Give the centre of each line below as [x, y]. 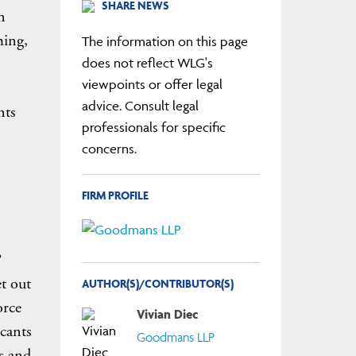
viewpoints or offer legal [152, 84]
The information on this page [164, 41]
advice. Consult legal [140, 105]
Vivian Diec [168, 313]
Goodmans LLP [176, 337]
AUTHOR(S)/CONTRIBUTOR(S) [157, 284]
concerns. [109, 148]
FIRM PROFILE [115, 195]
